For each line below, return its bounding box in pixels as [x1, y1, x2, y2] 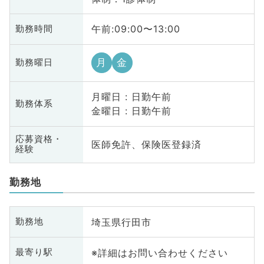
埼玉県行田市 [91, 216, 151, 228]
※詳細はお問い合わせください [91, 246, 228, 259]
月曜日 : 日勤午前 [91, 91, 171, 103]
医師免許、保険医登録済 [91, 138, 202, 151]
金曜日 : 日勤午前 [91, 105, 171, 117]
